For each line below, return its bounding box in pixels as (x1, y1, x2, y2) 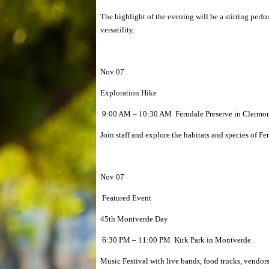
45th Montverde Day (100, 214, 168, 223)
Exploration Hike (100, 88, 157, 97)
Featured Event (100, 193, 151, 202)
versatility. (100, 25, 134, 34)
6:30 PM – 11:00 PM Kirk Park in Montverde (100, 235, 251, 244)
